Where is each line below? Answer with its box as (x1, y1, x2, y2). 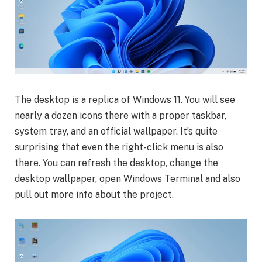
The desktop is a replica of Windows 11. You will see (15, 94, 235, 105)
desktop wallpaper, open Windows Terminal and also (15, 173, 240, 184)
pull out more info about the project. (15, 188, 174, 200)
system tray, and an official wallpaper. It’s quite (15, 125, 218, 137)
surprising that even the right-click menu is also (15, 141, 223, 153)
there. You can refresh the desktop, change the (15, 157, 218, 168)
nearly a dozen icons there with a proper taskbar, (15, 109, 226, 121)
